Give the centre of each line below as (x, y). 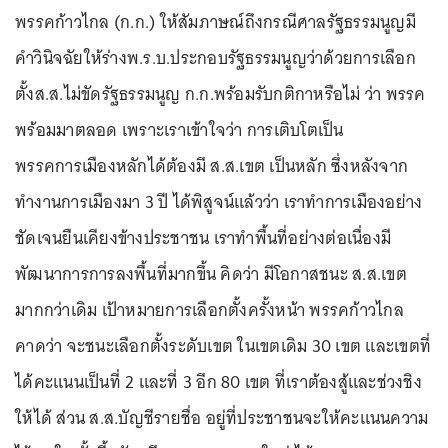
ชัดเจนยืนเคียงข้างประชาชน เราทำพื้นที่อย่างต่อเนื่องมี (203, 238)
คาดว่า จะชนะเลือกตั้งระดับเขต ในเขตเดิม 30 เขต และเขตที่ (223, 346)
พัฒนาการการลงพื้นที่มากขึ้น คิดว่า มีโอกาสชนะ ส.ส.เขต (211, 274)
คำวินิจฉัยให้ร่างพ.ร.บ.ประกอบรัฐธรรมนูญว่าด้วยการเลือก (215, 58)
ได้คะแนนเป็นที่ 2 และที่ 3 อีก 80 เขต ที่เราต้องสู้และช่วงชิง (218, 382)
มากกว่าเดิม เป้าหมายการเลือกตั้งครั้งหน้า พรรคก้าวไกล (209, 310)
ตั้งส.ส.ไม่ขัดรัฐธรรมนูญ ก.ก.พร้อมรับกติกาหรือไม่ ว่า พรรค (220, 94)
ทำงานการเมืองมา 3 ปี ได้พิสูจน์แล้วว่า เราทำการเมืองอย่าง (219, 202)
